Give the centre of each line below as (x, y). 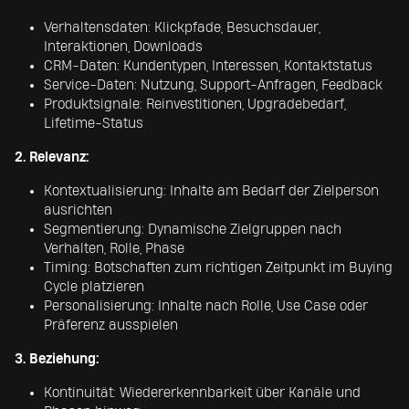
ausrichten (78, 210)
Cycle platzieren (94, 287)
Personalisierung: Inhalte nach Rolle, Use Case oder (206, 306)
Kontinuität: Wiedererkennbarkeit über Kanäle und (202, 393)
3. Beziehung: (57, 359)
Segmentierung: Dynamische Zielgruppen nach (193, 230)
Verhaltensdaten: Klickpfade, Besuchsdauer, (182, 28)
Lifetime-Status (94, 124)
